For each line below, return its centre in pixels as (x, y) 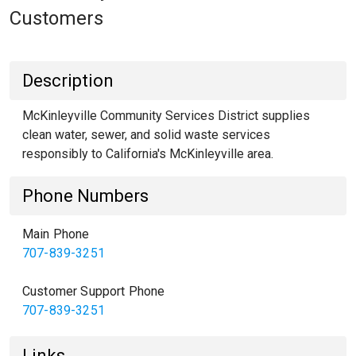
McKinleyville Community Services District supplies (166, 116)
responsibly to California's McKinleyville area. (148, 154)
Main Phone (56, 234)
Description (68, 81)
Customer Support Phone (94, 291)
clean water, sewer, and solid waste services (146, 135)
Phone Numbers (85, 196)
